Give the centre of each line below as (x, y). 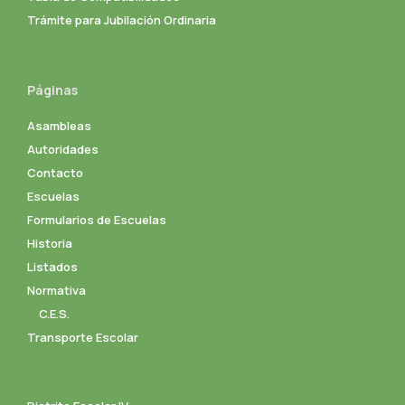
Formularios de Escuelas (97, 219)
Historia (50, 243)
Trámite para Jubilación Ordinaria (122, 19)
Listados (52, 266)
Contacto (55, 172)
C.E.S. (54, 313)
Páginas (52, 89)
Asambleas (59, 125)
